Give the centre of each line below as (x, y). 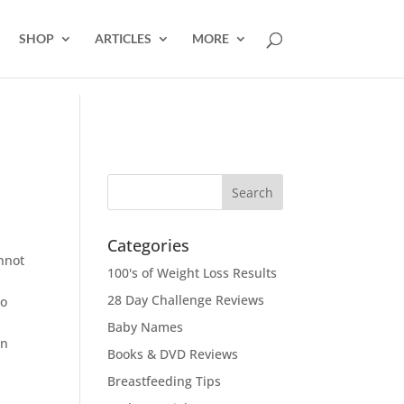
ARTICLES (123, 38)
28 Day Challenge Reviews (186, 300)
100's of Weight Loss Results (193, 273)
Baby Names (146, 327)
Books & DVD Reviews (173, 354)
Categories (149, 245)
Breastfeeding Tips (165, 381)
